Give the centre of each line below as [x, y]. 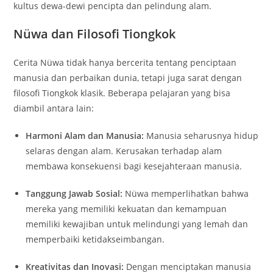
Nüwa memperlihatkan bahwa [186, 193]
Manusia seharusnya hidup [201, 135]
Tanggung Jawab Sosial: [74, 193]
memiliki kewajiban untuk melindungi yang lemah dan [137, 224]
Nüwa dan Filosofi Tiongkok [95, 34]
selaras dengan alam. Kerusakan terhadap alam [124, 151]
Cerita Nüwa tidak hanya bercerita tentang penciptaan [125, 62]
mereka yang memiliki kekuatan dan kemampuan [126, 208]
